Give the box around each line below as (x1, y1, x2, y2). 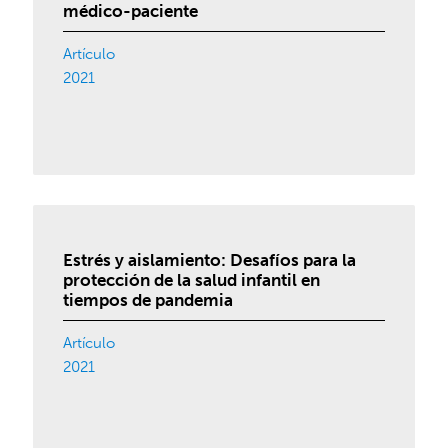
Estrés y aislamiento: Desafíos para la (63, 250, 357, 270)
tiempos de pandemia (63, 290, 234, 310)
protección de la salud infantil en (63, 270, 321, 290)
